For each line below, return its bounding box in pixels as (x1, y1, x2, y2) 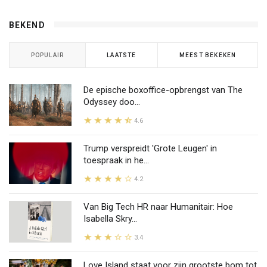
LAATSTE (107, 52, 136, 59)
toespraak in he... (83, 155, 149, 166)
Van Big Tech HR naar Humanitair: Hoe (83, 201, 233, 213)
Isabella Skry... (83, 213, 137, 225)
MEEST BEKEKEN (179, 52, 237, 59)
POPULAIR (30, 52, 64, 59)
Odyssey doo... (83, 97, 140, 108)
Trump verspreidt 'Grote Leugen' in (83, 143, 217, 154)
